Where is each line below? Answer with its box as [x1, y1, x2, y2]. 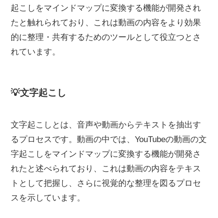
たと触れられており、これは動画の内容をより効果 [11, 18, 201, 27]
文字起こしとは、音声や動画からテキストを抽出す [11, 120, 201, 129]
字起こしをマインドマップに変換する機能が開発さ [11, 149, 201, 159]
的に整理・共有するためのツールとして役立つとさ [11, 32, 201, 42]
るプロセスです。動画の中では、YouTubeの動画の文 [11, 134, 207, 144]
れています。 [11, 47, 61, 56]
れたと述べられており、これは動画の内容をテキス [11, 163, 201, 173]
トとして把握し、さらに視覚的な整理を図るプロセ [11, 178, 201, 188]
